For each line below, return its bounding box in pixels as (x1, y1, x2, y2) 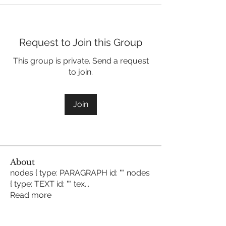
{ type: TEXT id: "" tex (10, 179, 85, 189)
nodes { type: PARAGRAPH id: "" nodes (10, 168, 150, 178)
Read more (10, 190, 51, 200)
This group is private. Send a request (13, 56, 149, 66)
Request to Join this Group (19, 36, 142, 48)
